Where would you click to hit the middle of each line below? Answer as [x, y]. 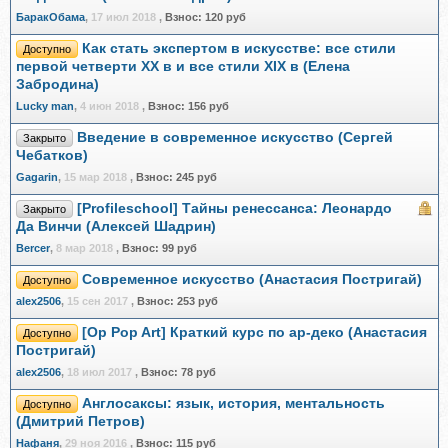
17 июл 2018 [123, 17]
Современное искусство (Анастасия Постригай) [252, 279]
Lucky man [45, 106]
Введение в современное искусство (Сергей [235, 137]
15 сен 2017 [97, 301]
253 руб [197, 301]
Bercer [33, 248]
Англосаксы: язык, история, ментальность [233, 403]
